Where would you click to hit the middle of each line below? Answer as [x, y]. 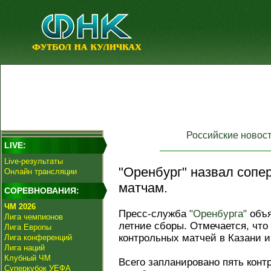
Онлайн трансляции [41, 171]
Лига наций [24, 248]
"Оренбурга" [218, 214]
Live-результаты [34, 161]
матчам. [143, 188]
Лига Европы [28, 227]
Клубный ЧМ [28, 258]
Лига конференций [38, 237]
